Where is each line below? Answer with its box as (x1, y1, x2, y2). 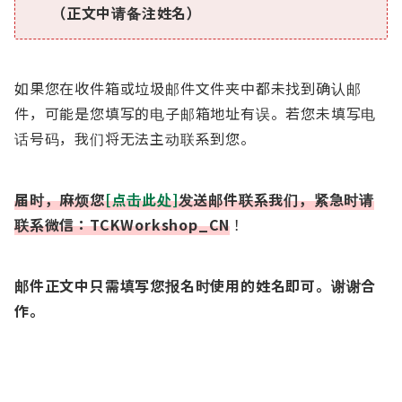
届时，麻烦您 (14, 188, 105, 210)
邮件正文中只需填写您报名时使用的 (14, 275, 256, 296)
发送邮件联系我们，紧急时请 (178, 188, 375, 210)
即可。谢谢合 (285, 275, 377, 296)
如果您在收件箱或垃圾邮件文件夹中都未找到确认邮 (14, 77, 362, 99)
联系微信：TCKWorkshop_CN (14, 214, 231, 235)
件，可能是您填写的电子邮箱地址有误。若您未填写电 (14, 102, 377, 124)
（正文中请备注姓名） (51, 2, 202, 23)
